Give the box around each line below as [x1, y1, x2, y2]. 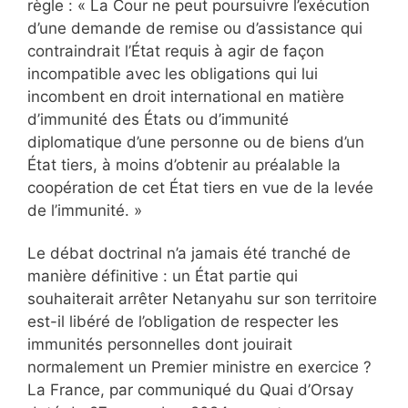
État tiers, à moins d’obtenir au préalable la [27, 156, 341, 175]
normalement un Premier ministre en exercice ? [27, 358, 372, 377]
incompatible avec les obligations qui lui [27, 65, 318, 84]
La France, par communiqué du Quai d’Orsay [27, 381, 353, 400]
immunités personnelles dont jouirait [27, 335, 292, 354]
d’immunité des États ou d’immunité [27, 110, 289, 129]
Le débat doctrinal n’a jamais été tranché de [27, 244, 351, 263]
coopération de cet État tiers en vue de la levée [27, 178, 373, 198]
